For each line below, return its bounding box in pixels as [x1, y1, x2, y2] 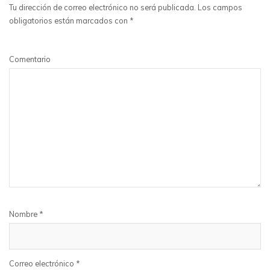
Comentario [9, 54, 51, 64]
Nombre [9, 209, 39, 219]
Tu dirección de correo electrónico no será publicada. [9, 2, 196, 12]
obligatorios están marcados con [9, 15, 130, 25]
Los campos [196, 2, 242, 12]
